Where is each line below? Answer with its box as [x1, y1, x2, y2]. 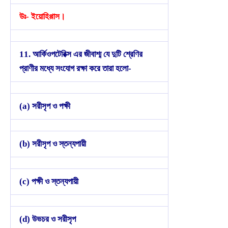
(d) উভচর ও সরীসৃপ [19, 214, 76, 224]
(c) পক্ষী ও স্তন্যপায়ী [19, 176, 78, 186]
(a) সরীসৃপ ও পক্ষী [19, 101, 70, 111]
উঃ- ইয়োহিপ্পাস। [19, 11, 65, 21]
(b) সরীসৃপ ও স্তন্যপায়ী [19, 138, 86, 149]
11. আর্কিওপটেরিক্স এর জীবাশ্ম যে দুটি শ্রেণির [19, 49, 142, 59]
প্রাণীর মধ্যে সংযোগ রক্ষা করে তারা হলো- [19, 63, 131, 73]
